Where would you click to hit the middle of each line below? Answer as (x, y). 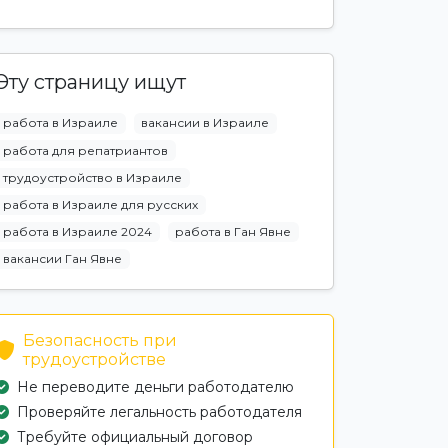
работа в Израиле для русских (100, 204)
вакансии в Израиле (205, 123)
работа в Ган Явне (233, 232)
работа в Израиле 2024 (77, 232)
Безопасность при (100, 341)
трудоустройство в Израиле (92, 177)
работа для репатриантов (85, 150)
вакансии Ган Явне (62, 259)
